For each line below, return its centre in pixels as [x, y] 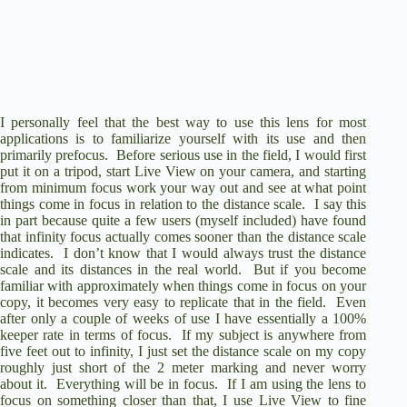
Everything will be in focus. [137, 383]
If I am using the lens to [297, 383]
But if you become [310, 269]
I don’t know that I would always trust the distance [215, 253]
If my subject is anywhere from [274, 334]
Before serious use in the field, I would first [242, 154]
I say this [340, 203]
